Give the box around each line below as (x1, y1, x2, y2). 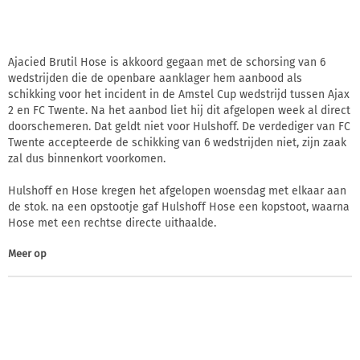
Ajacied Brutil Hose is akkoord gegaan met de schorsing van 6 (8, 55, 325, 69)
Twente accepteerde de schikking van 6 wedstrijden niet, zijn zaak (8, 135, 346, 149)
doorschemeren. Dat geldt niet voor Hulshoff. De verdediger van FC (8, 119, 350, 133)
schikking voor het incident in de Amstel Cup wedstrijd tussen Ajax (8, 87, 350, 101)
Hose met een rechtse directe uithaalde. (8, 215, 216, 230)
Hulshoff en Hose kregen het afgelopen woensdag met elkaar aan (8, 183, 346, 198)
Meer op (8, 247, 47, 260)
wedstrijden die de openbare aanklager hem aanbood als (8, 71, 302, 85)
